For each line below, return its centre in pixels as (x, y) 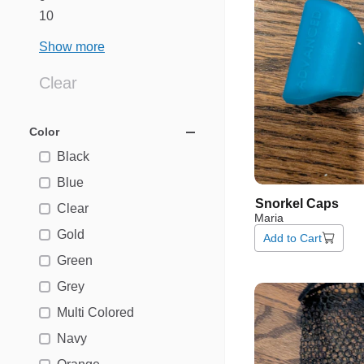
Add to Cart (292, 238)
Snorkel (279, 203)
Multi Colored (95, 312)
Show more (72, 47)
